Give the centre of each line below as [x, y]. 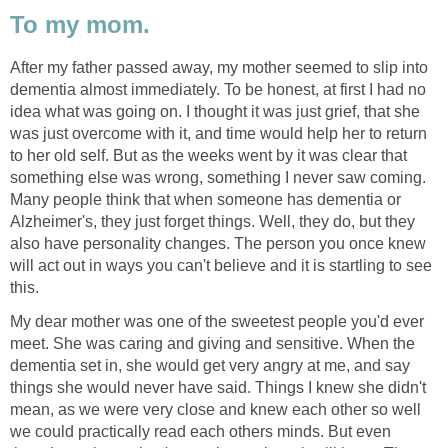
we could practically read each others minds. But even [200, 432]
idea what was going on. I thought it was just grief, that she [215, 112]
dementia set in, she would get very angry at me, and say [210, 366]
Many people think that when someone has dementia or [205, 200]
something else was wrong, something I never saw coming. [218, 178]
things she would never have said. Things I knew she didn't [218, 388]
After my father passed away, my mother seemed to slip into [219, 68]
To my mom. [80, 25]
